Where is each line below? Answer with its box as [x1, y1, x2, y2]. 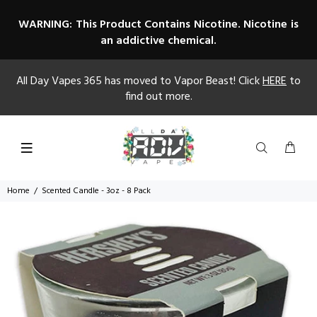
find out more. [125, 88, 192, 106]
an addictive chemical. [100, 32, 217, 50]
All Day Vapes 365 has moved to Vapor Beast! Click [16, 72, 263, 91]
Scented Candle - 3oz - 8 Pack [42, 184, 151, 198]
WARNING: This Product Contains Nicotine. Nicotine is [18, 16, 299, 34]
